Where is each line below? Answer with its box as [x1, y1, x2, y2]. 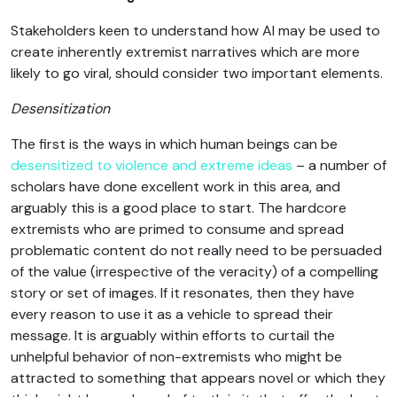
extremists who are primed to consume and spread [11, 219, 344, 238]
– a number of [292, 155, 386, 175]
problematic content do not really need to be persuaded [11, 240, 382, 260]
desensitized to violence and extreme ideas [11, 155, 292, 175]
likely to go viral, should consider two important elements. [11, 63, 383, 82]
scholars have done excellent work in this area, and [11, 176, 340, 196]
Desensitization [11, 98, 110, 118]
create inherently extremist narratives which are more [11, 42, 360, 61]
